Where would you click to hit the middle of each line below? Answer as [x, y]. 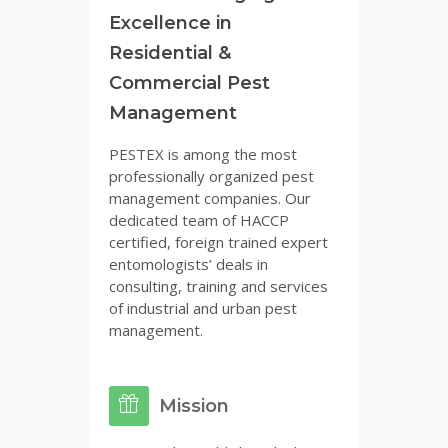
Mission [194, 405]
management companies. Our [210, 197]
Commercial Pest [189, 82]
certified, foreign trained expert [218, 241]
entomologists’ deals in [188, 263]
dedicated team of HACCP [199, 219]
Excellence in [170, 22]
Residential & [170, 52]
